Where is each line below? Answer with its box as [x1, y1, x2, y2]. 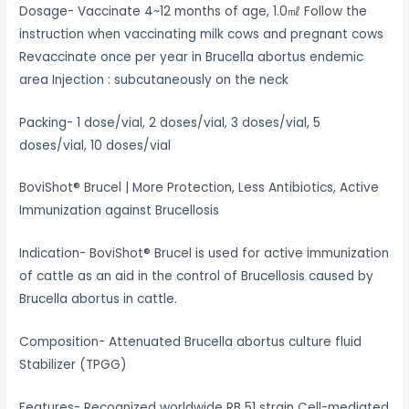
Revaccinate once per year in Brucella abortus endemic [19, 47, 364, 66]
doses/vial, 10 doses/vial [19, 136, 172, 154]
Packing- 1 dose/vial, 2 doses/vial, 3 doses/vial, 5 [19, 113, 321, 131]
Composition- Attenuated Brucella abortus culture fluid [19, 333, 362, 351]
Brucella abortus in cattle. [19, 290, 178, 309]
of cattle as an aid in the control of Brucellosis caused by [19, 267, 374, 286]
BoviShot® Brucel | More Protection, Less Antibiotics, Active [19, 179, 380, 197]
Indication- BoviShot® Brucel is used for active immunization [19, 245, 390, 263]
